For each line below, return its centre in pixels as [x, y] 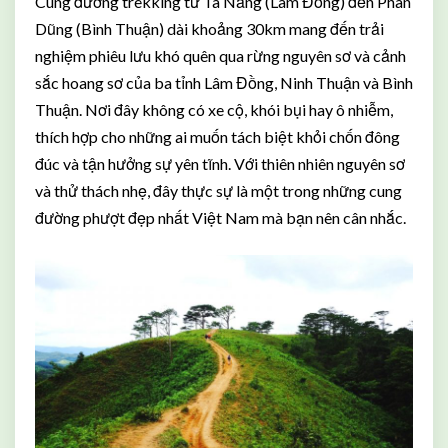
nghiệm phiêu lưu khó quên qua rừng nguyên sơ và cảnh [220, 55]
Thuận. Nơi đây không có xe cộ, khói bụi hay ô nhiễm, [214, 109]
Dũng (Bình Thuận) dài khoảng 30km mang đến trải [209, 28]
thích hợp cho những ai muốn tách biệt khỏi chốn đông [217, 136]
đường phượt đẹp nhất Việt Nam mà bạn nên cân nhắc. [220, 217]
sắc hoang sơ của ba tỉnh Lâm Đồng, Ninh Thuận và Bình [224, 82]
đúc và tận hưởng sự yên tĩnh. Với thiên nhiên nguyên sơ [220, 163]
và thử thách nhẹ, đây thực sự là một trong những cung [218, 190]
